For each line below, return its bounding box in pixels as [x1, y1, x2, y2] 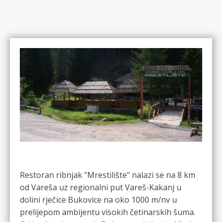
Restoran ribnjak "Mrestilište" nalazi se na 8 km [20, 169, 195, 180]
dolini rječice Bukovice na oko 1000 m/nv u [20, 194, 177, 205]
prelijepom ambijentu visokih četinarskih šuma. [20, 206, 197, 218]
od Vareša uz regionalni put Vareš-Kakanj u [20, 181, 181, 193]
